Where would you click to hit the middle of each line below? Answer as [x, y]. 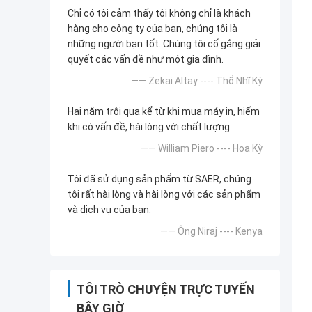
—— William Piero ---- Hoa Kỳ [202, 149]
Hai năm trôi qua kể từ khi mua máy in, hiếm [164, 112]
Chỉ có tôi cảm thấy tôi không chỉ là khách [159, 14]
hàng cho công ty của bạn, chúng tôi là [153, 29]
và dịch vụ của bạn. [109, 210]
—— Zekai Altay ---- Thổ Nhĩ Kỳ [197, 81]
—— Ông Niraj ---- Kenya [211, 232]
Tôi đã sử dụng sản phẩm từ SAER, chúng [159, 179]
